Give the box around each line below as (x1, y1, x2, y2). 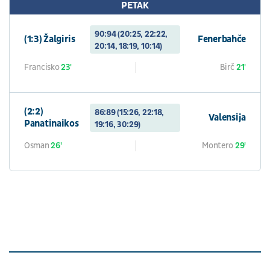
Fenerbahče (198, 33, 246, 46)
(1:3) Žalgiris (24, 33, 75, 46)
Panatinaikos (24, 118, 79, 130)
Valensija (208, 111, 246, 124)
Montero (202, 140, 235, 151)
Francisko (24, 61, 61, 72)
